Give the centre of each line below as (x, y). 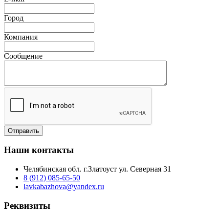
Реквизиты (27, 205)
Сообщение (23, 56)
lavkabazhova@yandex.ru (64, 187)
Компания (21, 37)
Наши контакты (39, 150)
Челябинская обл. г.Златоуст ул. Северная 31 (97, 169)
